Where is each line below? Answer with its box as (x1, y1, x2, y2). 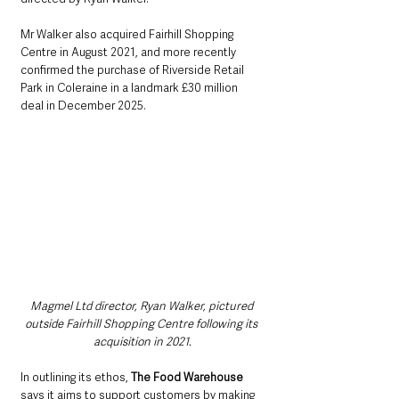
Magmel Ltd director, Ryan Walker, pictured (29, 298, 256, 314)
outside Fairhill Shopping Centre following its (25, 316, 260, 332)
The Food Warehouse (131, 370, 243, 386)
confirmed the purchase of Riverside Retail (20, 62, 247, 78)
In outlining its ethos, (20, 370, 131, 386)
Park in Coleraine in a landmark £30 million (20, 80, 240, 96)
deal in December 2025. (20, 98, 146, 114)
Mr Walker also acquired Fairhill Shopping (20, 27, 236, 43)
